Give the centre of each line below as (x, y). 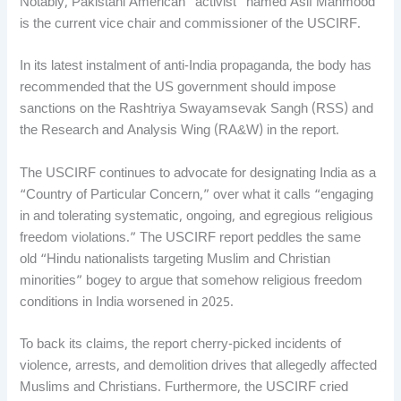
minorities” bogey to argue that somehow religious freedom (192, 281)
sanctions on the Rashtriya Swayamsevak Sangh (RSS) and (197, 110)
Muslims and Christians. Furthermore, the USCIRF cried (184, 388)
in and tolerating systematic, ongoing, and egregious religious (197, 217)
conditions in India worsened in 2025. (127, 303)
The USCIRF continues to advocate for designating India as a (198, 174)
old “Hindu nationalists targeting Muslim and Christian (175, 260)
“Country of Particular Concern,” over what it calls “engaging (197, 195)
